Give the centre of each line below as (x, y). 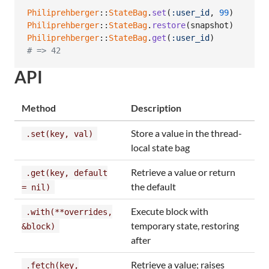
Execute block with (170, 211)
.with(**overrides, (69, 212)
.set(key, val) (59, 134)
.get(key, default (67, 173)
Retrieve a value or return (183, 172)
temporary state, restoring (185, 225)
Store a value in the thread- (186, 133)
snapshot (210, 26)
